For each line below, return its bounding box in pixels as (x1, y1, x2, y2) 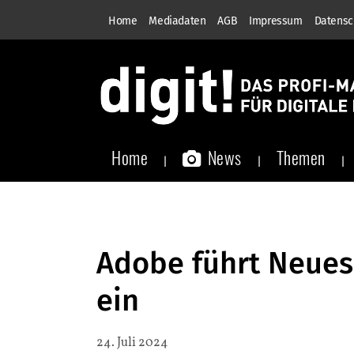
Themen (276, 145, 326, 170)
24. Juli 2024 (96, 334, 168, 352)
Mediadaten (149, 14, 206, 28)
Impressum (249, 14, 303, 28)
